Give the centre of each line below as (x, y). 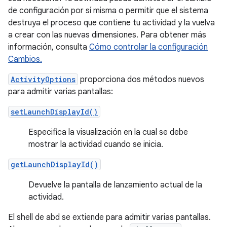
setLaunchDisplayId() (54, 112)
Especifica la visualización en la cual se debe (108, 132)
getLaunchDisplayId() (54, 164)
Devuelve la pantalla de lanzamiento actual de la (115, 185)
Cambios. (25, 59)
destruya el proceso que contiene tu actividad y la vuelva (111, 23)
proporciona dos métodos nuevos (141, 80)
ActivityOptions (43, 79)
